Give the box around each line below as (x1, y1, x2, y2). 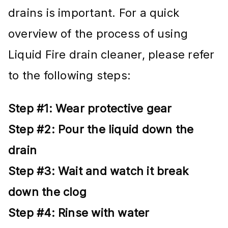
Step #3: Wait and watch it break (8, 164, 189, 178)
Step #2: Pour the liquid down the (8, 122, 194, 136)
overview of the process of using (8, 26, 188, 40)
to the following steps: (8, 68, 131, 82)
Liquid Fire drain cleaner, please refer (8, 47, 215, 61)
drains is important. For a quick (8, 6, 180, 19)
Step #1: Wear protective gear (8, 101, 172, 115)
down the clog (8, 185, 87, 198)
